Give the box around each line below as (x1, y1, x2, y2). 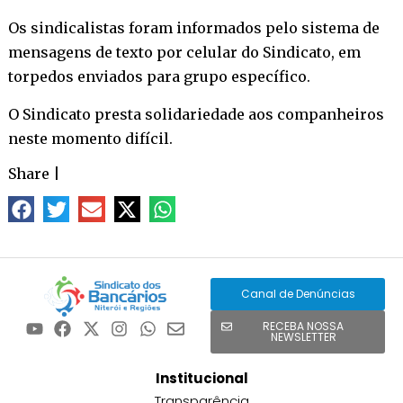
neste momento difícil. (7, 129, 173, 148)
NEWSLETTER (270, 329, 336, 345)
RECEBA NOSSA (263, 318, 344, 335)
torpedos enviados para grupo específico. (7, 67, 310, 85)
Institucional (155, 369, 248, 389)
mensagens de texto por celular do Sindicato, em (7, 42, 361, 61)
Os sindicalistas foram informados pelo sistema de (7, 18, 380, 37)
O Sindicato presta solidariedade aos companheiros (7, 104, 384, 123)
